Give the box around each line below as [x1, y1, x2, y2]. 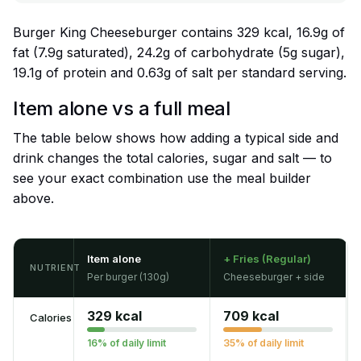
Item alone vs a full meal [13, 97, 230, 121]
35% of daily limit [223, 337, 304, 350]
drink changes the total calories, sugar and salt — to [13, 150, 332, 167]
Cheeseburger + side [223, 271, 325, 284]
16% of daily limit [87, 337, 166, 350]
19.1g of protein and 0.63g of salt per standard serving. [13, 64, 346, 81]
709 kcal [223, 308, 279, 325]
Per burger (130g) [87, 271, 169, 284]
